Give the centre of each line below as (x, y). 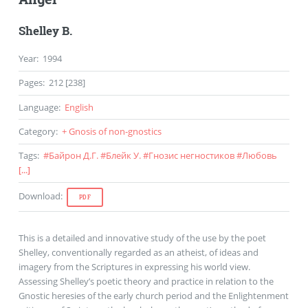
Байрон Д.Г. (73, 156)
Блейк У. (123, 156)
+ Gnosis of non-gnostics (111, 132)
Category (37, 132)
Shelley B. (45, 31)
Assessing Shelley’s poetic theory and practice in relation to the (146, 282)
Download (39, 196)
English (79, 107)
